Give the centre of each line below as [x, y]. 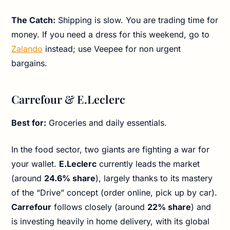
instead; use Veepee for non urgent [112, 49]
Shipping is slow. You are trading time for [137, 20]
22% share [169, 207]
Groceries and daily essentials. [107, 122]
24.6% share [70, 178]
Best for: [29, 122]
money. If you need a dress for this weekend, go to [111, 34]
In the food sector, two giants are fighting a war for [111, 149]
